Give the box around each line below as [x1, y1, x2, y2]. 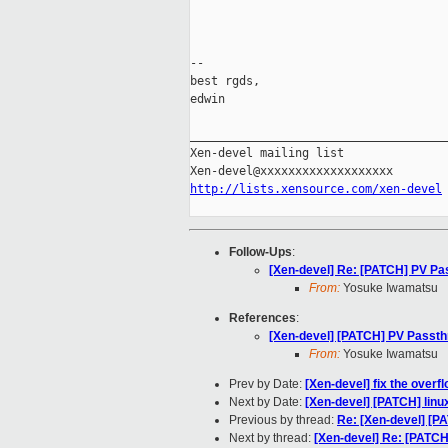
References [229, 311, 296, 326]
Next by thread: [229, 431, 314, 446]
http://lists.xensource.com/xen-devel [190, 182, 442, 197]
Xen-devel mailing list [190, 146, 344, 161]
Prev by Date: [229, 377, 305, 392]
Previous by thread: [229, 413, 337, 428]
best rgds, [190, 74, 260, 89]
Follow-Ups [229, 245, 292, 260]
